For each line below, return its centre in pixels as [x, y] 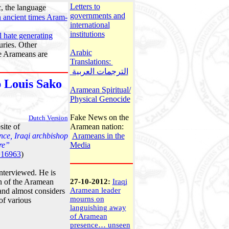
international [90, 25]
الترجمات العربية [100, 71]
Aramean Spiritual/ [100, 90]
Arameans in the [98, 136]
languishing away [98, 208]
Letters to [85, 6]
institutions [87, 34]
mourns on [87, 199]
